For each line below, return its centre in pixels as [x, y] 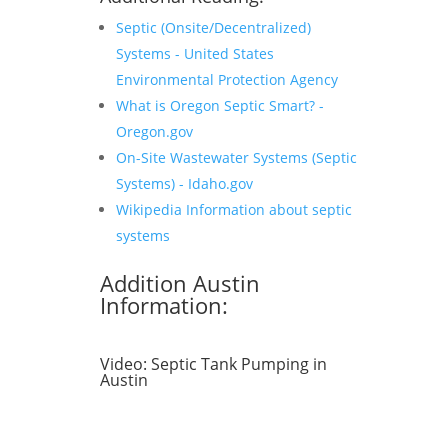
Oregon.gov [154, 131]
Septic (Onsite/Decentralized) [213, 27]
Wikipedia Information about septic [234, 209]
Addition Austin [180, 283]
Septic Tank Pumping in [239, 364]
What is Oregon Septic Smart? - [220, 105]
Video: [125, 364]
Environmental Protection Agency [227, 79]
